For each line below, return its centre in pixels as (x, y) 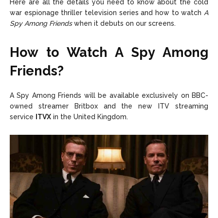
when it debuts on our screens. (125, 24)
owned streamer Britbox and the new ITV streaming (109, 106)
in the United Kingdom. (90, 117)
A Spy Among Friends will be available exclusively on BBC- (109, 96)
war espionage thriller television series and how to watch (107, 13)
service (23, 117)
